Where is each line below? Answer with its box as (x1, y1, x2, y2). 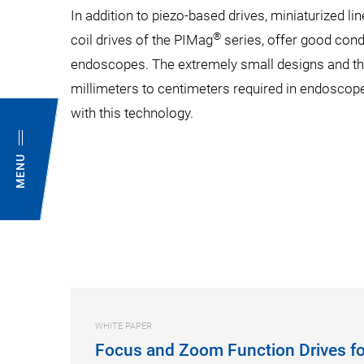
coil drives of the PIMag (71, 32, 213, 48)
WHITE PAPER (95, 321, 152, 331)
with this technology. (71, 105, 193, 121)
